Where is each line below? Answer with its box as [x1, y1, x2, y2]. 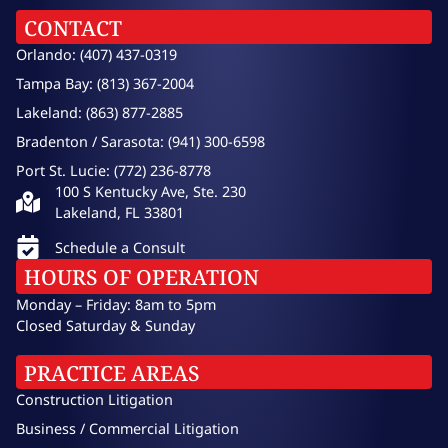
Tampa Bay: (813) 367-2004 [16, 74, 194, 94]
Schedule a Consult [55, 237, 185, 257]
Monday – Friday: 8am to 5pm [16, 294, 216, 314]
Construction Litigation [16, 390, 173, 410]
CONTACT [24, 13, 122, 42]
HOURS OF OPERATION [24, 263, 259, 292]
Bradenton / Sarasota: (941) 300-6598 [16, 132, 265, 152]
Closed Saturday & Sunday [16, 315, 195, 335]
